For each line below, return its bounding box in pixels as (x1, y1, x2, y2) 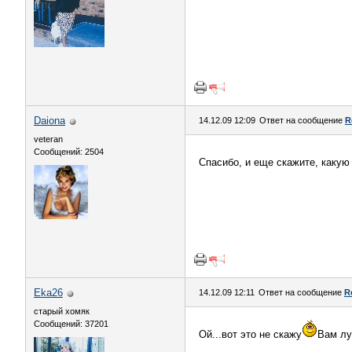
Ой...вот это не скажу (199, 328, 302, 340)
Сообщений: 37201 (34, 319, 108, 328)
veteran (34, 134, 63, 144)
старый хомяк (34, 306, 90, 316)
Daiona (34, 115, 65, 126)
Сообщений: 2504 (34, 147, 104, 156)
